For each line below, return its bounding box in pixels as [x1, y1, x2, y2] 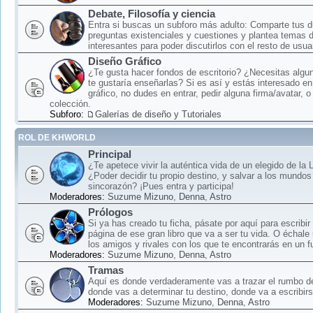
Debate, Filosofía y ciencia [88, 8, 215, 20]
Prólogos [88, 206, 133, 219]
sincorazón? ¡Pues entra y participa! [88, 181, 234, 192]
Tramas [88, 264, 124, 277]
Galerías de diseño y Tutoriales [95, 109, 221, 120]
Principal [88, 148, 131, 161]
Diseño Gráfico [88, 55, 161, 68]
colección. [50, 99, 91, 110]
